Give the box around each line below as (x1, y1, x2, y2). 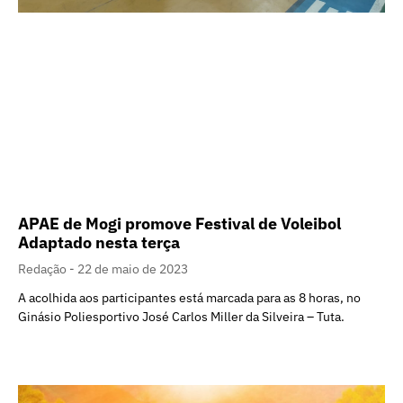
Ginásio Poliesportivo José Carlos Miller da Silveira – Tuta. (18, 308, 345, 325)
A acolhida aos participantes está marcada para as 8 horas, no (18, 289, 361, 306)
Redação (18, 260, 69, 277)
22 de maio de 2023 (77, 260, 188, 277)
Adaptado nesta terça (18, 231, 180, 253)
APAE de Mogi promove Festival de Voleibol (18, 212, 341, 234)
